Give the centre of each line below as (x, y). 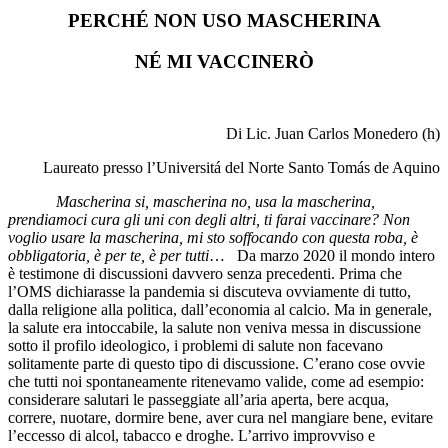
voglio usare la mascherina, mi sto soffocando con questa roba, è (213, 238)
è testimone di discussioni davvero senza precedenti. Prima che (205, 274)
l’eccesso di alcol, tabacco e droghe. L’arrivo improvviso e (191, 436)
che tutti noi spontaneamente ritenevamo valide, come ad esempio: (216, 382)
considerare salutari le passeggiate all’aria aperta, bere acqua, (198, 400)
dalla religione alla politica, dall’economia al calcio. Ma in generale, (220, 310)
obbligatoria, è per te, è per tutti (108, 256)
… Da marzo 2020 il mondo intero (322, 256)
